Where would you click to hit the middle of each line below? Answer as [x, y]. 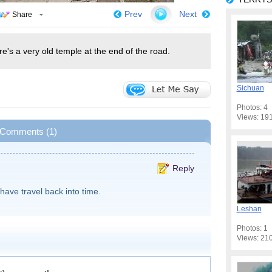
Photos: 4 [252, 107]
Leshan [249, 209]
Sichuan [250, 88]
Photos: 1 [252, 228]
